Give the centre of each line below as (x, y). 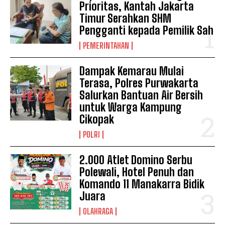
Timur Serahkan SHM (126, 18)
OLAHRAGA (98, 211)
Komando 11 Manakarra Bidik (142, 184)
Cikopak (97, 119)
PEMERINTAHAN (106, 45)
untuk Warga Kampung (131, 107)
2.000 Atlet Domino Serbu (136, 160)
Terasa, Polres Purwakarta (139, 83)
